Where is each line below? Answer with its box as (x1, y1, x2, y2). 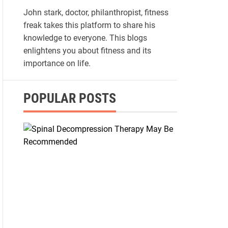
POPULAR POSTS (23, 91, 116, 106)
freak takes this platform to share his (23, 20, 155, 31)
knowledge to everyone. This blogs (23, 33, 147, 43)
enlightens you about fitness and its (23, 46, 151, 56)
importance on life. (23, 59, 91, 69)
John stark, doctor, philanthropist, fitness (23, 8, 168, 18)
